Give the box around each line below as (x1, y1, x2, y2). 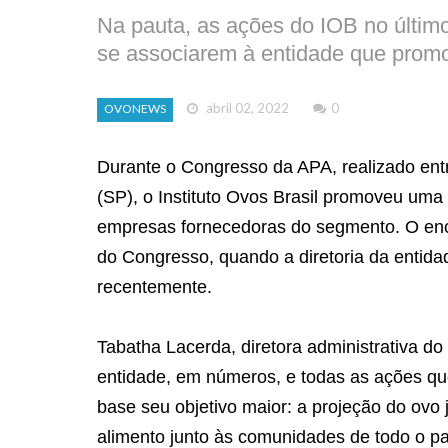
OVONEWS (104, 101, 167, 117)
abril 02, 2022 (203, 100, 290, 117)
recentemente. (97, 276, 212, 297)
